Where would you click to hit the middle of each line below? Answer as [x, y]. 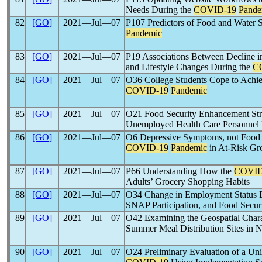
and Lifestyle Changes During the [189, 67]
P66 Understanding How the [180, 171]
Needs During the [160, 10]
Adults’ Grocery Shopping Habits [188, 182]
